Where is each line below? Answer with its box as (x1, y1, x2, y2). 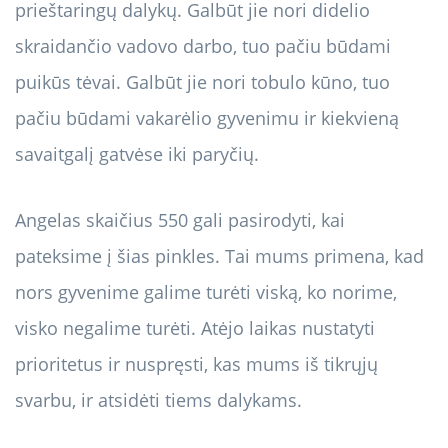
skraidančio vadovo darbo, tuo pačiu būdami (15, 34, 391, 59)
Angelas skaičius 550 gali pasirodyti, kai (15, 208, 345, 233)
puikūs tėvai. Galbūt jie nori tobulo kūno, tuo (15, 70, 390, 95)
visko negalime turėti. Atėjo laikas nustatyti (15, 316, 375, 341)
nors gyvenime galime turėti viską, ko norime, (15, 280, 397, 305)
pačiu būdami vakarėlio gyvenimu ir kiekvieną (15, 106, 399, 131)
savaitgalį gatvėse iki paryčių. (15, 142, 259, 167)
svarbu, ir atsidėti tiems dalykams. (15, 388, 302, 413)
